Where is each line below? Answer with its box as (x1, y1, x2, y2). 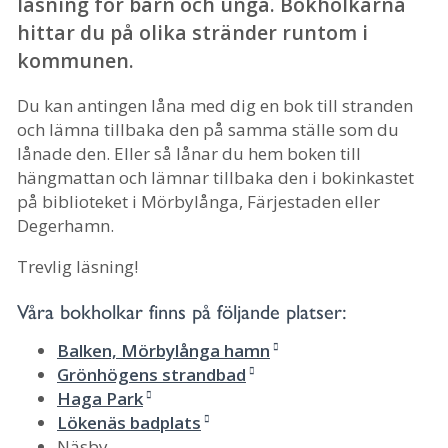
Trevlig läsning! (17, 255, 138, 279)
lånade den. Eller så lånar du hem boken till (17, 142, 361, 166)
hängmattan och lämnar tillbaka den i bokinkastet (17, 166, 414, 190)
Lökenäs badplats (57, 410, 201, 434)
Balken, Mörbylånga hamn (57, 338, 270, 362)
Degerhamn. (17, 214, 114, 238)
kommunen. (17, 46, 134, 74)
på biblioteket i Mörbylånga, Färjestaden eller (17, 190, 380, 214)
